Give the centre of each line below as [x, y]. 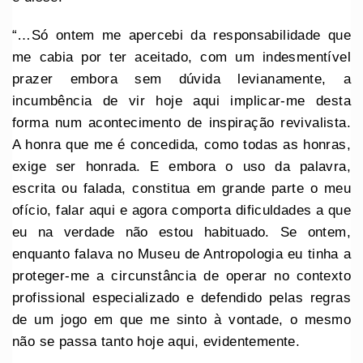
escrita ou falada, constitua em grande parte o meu [181, 189]
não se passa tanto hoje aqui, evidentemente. [156, 342]
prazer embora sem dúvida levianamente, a [181, 79]
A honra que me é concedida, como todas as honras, [181, 145]
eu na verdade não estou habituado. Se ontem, [181, 233]
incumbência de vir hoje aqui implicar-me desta [181, 101]
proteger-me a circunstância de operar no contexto [181, 276]
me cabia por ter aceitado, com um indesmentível [181, 58]
